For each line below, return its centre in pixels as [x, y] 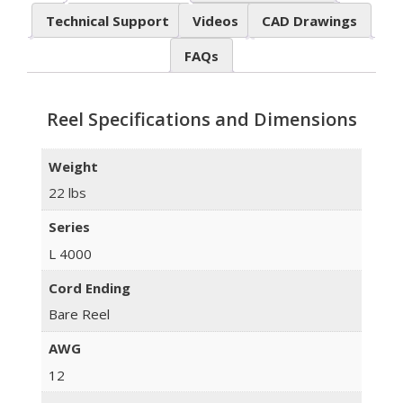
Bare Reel [79, 314]
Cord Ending [89, 287]
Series [69, 227]
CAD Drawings [309, 20]
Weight [73, 166]
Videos [215, 20]
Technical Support [107, 20]
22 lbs [67, 193]
